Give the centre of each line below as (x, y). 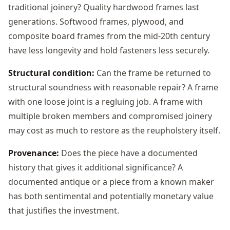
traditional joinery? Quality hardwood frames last (104, 7)
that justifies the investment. (64, 210)
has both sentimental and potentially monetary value (111, 196)
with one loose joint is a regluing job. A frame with (106, 101)
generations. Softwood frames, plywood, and (96, 21)
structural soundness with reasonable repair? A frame (113, 87)
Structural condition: (51, 73)
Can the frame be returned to (153, 73)
